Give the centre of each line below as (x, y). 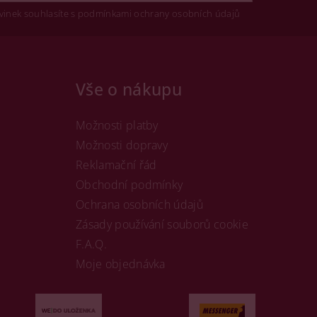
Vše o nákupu (129, 89)
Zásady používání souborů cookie (162, 224)
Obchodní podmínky (129, 184)
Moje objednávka (121, 264)
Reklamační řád (116, 165)
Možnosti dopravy (122, 145)
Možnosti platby (117, 125)
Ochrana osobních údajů (140, 204)
